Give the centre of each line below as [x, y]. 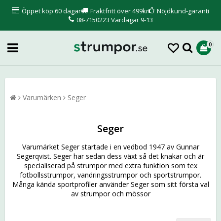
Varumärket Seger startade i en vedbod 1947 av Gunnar [110, 147]
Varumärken [42, 97]
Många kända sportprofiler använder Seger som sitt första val [110, 184]
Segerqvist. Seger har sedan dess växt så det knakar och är [110, 156]
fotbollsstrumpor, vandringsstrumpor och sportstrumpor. [110, 175]
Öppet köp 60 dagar [51, 11]
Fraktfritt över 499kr [119, 11]
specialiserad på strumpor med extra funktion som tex [110, 166]
